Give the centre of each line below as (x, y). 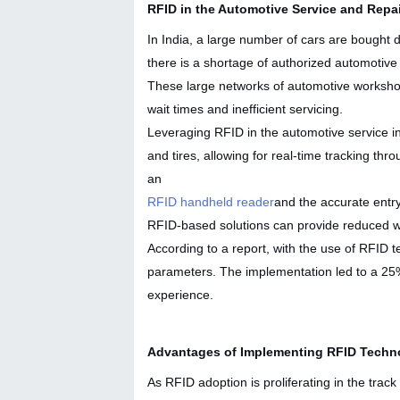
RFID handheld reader (211, 201)
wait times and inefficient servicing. (247, 108)
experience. (180, 294)
